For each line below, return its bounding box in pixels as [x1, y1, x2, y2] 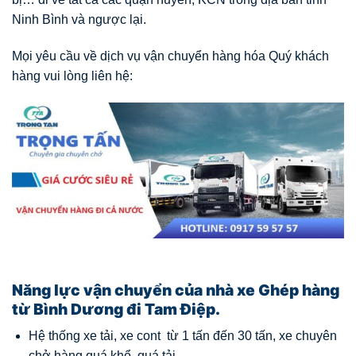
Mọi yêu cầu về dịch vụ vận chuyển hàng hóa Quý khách [12, 48, 329, 63]
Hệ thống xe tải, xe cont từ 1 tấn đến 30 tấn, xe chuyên [28, 329, 337, 343]
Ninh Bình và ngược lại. [12, 12, 146, 26]
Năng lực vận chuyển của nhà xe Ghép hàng [12, 280, 339, 300]
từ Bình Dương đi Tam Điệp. [12, 299, 220, 319]
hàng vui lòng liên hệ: [12, 68, 133, 83]
